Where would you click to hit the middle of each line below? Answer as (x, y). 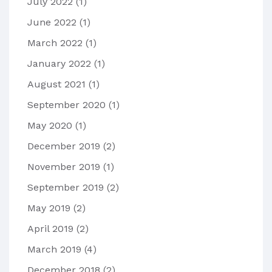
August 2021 (58, 84)
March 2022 (56, 43)
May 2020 (51, 126)
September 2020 (68, 105)
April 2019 (52, 229)
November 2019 (65, 167)
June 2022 (53, 22)
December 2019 (65, 146)
